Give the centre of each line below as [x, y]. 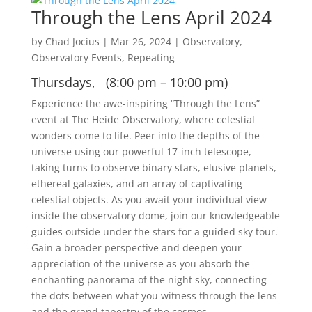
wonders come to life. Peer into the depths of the [145, 135]
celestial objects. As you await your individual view [149, 200]
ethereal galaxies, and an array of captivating [136, 184]
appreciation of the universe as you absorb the [140, 264]
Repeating [151, 57]
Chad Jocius [72, 41]
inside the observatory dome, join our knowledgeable [155, 216]
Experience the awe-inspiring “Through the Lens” [145, 103]
